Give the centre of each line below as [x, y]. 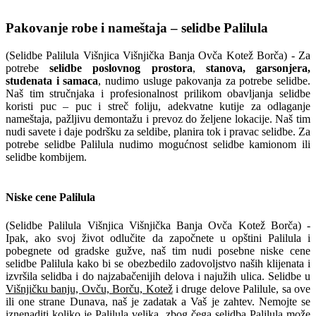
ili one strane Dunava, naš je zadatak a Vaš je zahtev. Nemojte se [158, 301]
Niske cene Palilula [50, 197]
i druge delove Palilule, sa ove [242, 288]
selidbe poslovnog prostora [121, 68]
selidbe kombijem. [46, 157]
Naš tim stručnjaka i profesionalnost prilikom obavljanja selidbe [158, 94]
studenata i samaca [52, 81]
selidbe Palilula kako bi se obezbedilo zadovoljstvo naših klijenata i [158, 263]
